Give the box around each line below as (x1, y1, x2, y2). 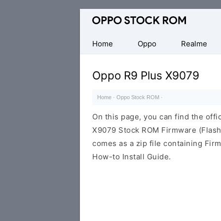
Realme (181, 39, 207, 48)
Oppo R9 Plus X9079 (92, 69, 199, 82)
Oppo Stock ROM (116, 94, 159, 100)
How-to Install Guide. (92, 152, 171, 161)
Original (80, 11, 109, 20)
